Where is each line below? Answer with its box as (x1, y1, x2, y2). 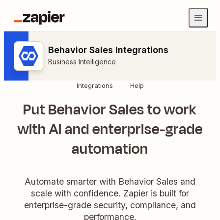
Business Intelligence (48, 57, 116, 66)
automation (72, 138, 148, 160)
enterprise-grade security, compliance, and (24, 199, 196, 210)
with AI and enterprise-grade (17, 119, 203, 140)
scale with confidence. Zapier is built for (31, 188, 189, 198)
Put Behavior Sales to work (23, 99, 197, 120)
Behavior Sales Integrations (48, 45, 168, 55)
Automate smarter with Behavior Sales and (25, 176, 195, 187)
